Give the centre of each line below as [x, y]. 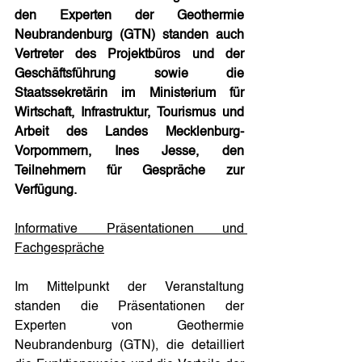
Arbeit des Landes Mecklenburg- [129, 132]
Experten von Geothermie [129, 326]
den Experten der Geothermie [129, 16]
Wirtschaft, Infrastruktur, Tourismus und [129, 113]
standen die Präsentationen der [129, 307]
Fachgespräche [59, 248]
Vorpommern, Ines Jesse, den [129, 152]
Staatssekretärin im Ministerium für [129, 93]
